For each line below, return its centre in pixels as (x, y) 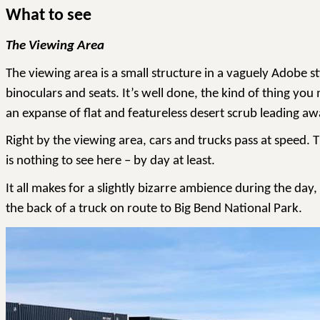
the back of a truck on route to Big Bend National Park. (154, 209)
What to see (49, 16)
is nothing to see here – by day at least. (110, 161)
